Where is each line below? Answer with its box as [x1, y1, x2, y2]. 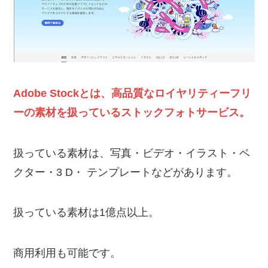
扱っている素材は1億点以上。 [13, 206, 160, 219]
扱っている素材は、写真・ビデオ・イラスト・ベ [13, 147, 251, 159]
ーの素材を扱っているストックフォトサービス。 [13, 106, 251, 118]
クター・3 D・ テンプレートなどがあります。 [13, 166, 241, 178]
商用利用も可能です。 [13, 247, 121, 260]
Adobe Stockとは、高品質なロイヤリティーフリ [13, 87, 252, 99]
